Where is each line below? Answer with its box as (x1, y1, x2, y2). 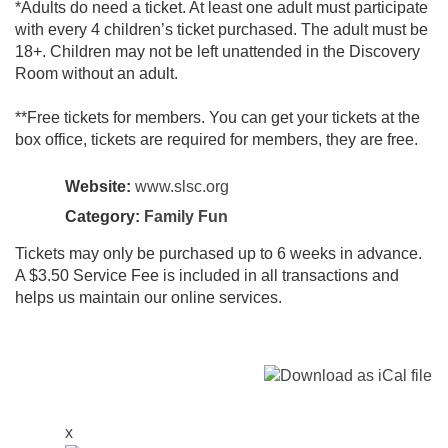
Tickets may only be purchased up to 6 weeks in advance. (15, 245, 422, 263)
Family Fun (144, 208, 228, 226)
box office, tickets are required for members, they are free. (15, 131, 418, 149)
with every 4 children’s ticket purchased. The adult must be (15, 21, 428, 39)
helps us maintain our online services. (15, 289, 282, 307)
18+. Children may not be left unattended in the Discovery (15, 43, 420, 61)
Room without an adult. (15, 65, 178, 83)
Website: (65, 178, 131, 196)
